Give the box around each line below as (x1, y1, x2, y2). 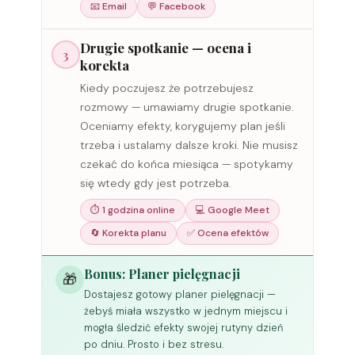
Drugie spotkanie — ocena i (80, 39, 252, 57)
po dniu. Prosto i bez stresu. (84, 338, 224, 352)
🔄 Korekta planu (90, 227, 167, 240)
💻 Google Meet (196, 204, 270, 217)
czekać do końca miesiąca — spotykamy (80, 157, 294, 172)
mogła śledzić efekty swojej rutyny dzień (84, 321, 284, 335)
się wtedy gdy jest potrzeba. (80, 176, 232, 191)
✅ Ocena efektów (187, 227, 269, 240)
